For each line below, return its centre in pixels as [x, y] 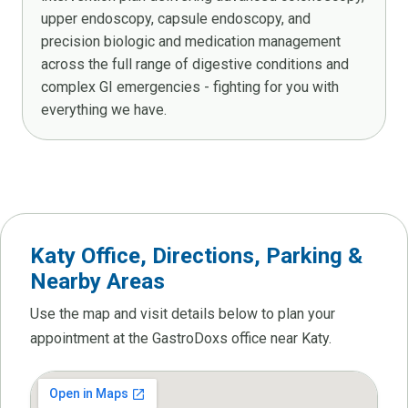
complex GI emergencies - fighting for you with [190, 87]
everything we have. [104, 109]
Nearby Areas [97, 281]
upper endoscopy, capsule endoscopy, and [176, 18]
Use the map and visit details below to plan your [183, 313]
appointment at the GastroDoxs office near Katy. [181, 338]
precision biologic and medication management [191, 41]
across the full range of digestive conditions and [195, 64]
